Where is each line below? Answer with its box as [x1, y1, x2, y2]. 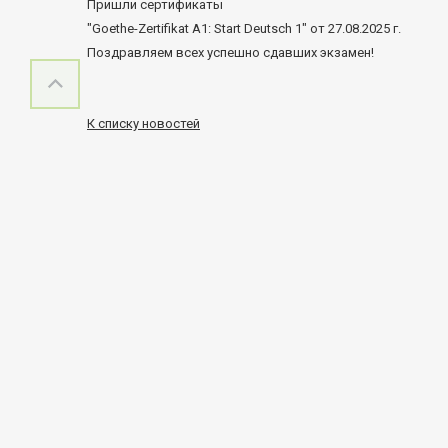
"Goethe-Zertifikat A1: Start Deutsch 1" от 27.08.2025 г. [87, 21, 401, 36]
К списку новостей [87, 116, 200, 131]
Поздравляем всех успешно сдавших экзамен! [87, 45, 377, 60]
